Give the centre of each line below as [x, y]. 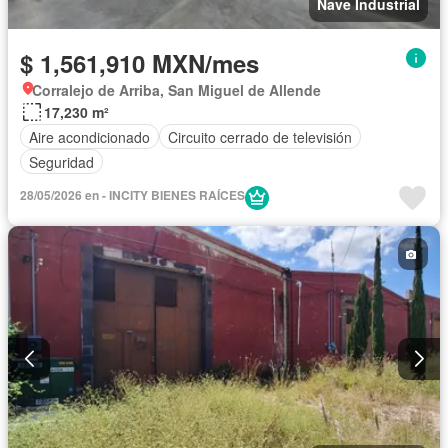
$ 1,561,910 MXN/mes [139, 63]
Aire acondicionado [89, 136]
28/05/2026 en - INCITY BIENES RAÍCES [132, 195]
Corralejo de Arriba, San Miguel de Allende [176, 90]
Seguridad [61, 161]
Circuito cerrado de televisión [260, 136]
